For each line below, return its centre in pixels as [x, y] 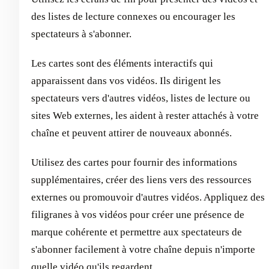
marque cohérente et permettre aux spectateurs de [137, 232]
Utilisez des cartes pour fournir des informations [134, 163]
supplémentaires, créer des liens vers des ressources [141, 180]
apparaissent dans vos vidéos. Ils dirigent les [126, 81]
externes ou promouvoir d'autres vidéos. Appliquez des [148, 198]
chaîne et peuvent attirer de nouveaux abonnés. [131, 133]
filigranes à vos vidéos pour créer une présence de [138, 215]
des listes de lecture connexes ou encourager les [133, 17]
